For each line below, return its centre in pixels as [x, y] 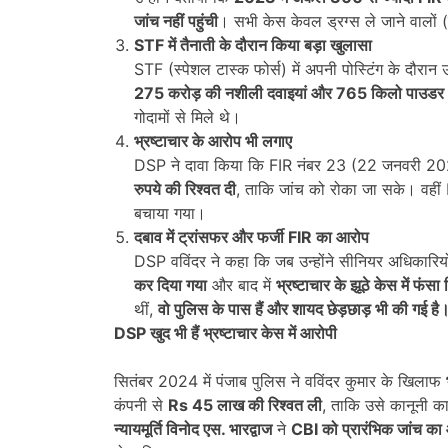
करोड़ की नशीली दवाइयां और [252, 92]
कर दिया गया [170, 284]
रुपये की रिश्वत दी [185, 188]
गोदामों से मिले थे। [187, 116]
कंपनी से [141, 404]
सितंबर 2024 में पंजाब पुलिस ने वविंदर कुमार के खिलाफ [280, 380]
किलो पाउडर [407, 92]
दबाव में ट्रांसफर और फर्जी [211, 236]
